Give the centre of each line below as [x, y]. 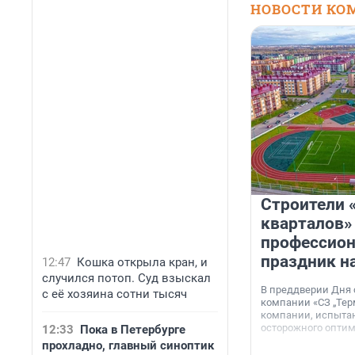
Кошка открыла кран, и [142, 262]
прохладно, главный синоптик [128, 345]
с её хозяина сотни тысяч [115, 294]
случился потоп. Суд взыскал [126, 278]
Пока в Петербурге [133, 330]
